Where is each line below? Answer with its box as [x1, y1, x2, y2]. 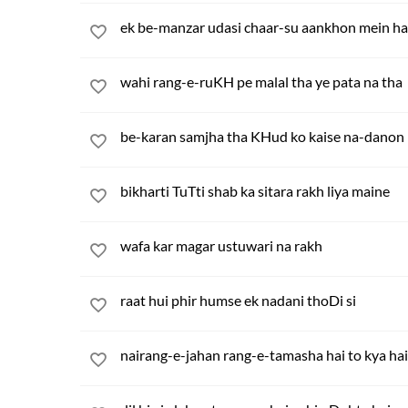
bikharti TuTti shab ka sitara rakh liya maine [120, 182, 390, 199]
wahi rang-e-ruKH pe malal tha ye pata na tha [120, 73, 403, 90]
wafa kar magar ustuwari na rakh [120, 237, 322, 254]
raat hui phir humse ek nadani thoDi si [120, 291, 356, 309]
